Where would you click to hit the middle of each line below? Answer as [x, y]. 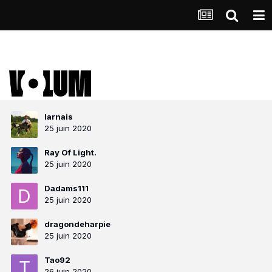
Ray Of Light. [70, 152]
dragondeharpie [77, 224]
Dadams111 [66, 188]
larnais [59, 117]
